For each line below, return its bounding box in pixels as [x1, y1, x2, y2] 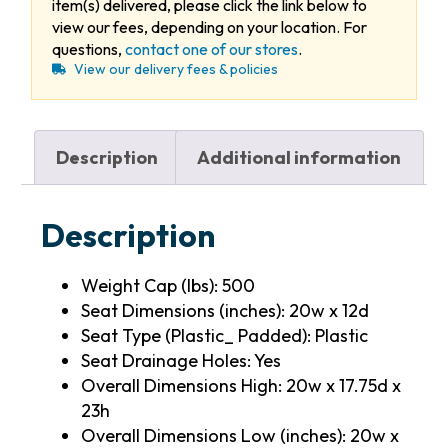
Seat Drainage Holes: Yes [80, 349, 281, 373]
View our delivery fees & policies [74, 59, 279, 78]
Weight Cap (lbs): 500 [80, 274, 255, 298]
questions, [51, 38, 125, 59]
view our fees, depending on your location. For [51, 16, 367, 37]
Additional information [197, 145, 402, 169]
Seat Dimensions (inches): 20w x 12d [80, 299, 369, 323]
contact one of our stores [124, 38, 298, 59]
